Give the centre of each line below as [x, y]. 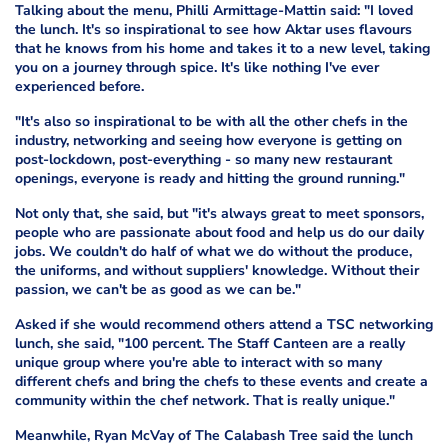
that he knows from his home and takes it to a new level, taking [222, 49]
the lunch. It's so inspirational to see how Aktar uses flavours [213, 30]
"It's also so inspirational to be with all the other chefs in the [211, 122]
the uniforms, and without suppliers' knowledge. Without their [217, 271]
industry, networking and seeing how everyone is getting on [208, 141]
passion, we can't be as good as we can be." [158, 290]
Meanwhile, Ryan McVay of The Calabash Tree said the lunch [214, 436]
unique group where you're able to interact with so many [198, 363]
